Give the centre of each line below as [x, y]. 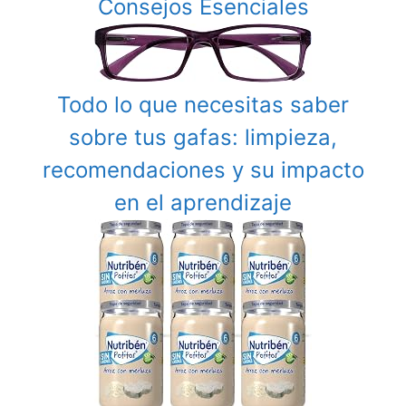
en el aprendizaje [203, 202]
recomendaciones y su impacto [203, 169]
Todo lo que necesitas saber [203, 104]
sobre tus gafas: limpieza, [203, 137]
